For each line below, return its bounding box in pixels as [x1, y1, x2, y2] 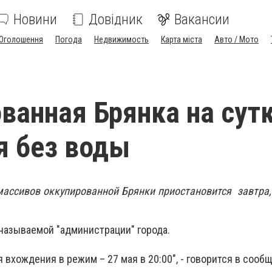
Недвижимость [94, 35, 149, 44]
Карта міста [161, 35, 202, 44]
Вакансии [174, 11, 229, 28]
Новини [13, 11, 57, 28]
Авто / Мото [214, 35, 259, 44]
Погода [55, 35, 82, 44]
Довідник [89, 11, 143, 28]
